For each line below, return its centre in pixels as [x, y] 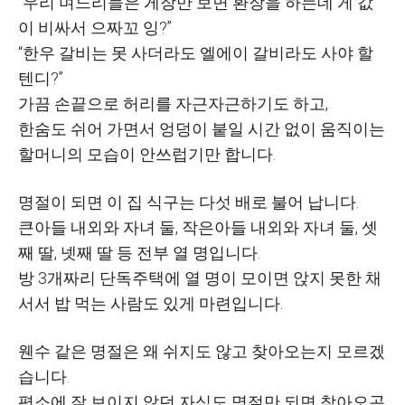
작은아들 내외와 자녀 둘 [268, 227]
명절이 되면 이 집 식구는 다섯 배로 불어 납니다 [187, 202]
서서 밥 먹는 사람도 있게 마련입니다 [149, 303]
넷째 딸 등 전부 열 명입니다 [159, 253]
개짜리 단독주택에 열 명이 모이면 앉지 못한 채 [214, 278]
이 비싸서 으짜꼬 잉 [89, 28]
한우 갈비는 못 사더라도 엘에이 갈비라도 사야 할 [198, 53]
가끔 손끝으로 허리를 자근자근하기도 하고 [172, 104]
